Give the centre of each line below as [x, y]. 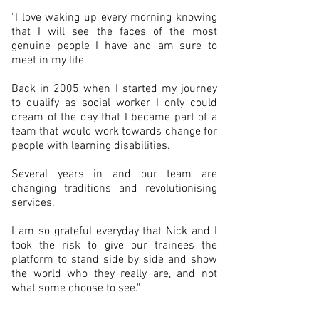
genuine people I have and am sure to [114, 46]
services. [35, 203]
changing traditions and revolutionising [114, 189]
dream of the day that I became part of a [114, 117]
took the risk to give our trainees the [114, 246]
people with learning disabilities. [92, 146]
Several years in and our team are [114, 174]
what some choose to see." [76, 288]
